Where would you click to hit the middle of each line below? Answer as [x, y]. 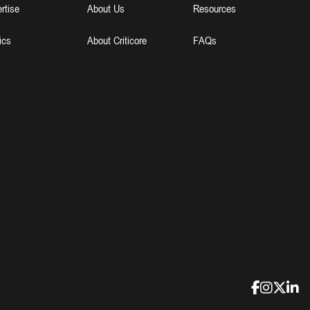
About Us [106, 8]
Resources [214, 8]
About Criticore [117, 40]
